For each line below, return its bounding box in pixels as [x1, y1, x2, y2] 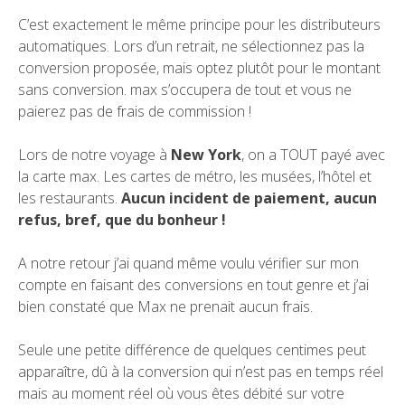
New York [171, 145, 241, 165]
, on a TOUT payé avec [241, 145, 385, 165]
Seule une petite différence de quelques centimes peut [18, 340, 366, 361]
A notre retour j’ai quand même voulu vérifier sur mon [18, 253, 359, 274]
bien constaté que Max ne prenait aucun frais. [18, 297, 313, 317]
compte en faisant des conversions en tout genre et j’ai [18, 275, 369, 296]
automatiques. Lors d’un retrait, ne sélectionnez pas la [18, 36, 364, 57]
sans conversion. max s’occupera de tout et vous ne [18, 80, 352, 100]
